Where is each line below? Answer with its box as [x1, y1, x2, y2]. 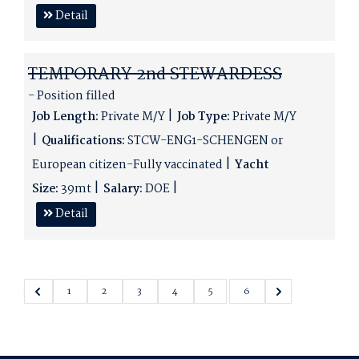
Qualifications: [42, 131, 125, 151]
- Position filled [28, 87, 115, 107]
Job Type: [177, 107, 230, 127]
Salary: [103, 179, 143, 200]
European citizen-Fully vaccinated [32, 155, 225, 175]
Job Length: [32, 107, 99, 127]
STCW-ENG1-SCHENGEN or [125, 131, 283, 151]
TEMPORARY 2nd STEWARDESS [28, 60, 282, 88]
